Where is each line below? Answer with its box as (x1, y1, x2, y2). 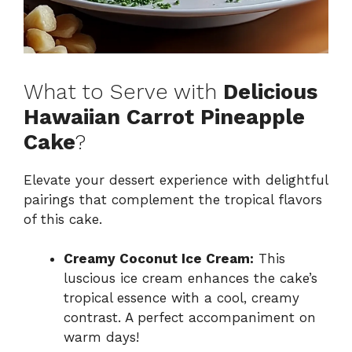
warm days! (64, 329, 139, 346)
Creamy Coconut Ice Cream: (64, 251, 254, 267)
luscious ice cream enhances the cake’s (64, 270, 317, 287)
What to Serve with (24, 79, 223, 104)
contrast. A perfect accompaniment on (64, 310, 316, 326)
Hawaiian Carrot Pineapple (24, 104, 305, 130)
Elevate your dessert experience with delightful (24, 171, 328, 188)
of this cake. (24, 211, 102, 227)
